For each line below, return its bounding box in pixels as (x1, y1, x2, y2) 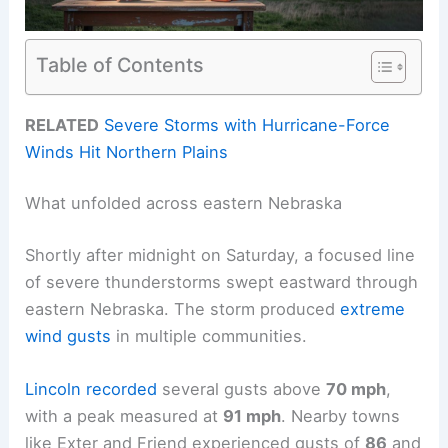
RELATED (25, 114, 100, 135)
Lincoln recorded (25, 379, 158, 400)
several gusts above (157, 379, 327, 400)
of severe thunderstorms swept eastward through (25, 271, 419, 292)
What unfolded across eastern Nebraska (25, 193, 343, 214)
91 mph (223, 406, 282, 427)
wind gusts (25, 325, 112, 346)
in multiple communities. (111, 325, 308, 346)
